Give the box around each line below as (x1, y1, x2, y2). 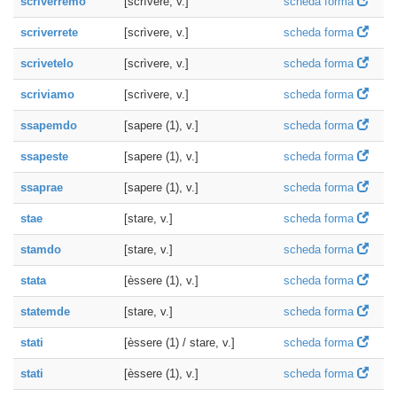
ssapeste (20, 150, 68, 163)
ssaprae (20, 181, 63, 194)
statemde (20, 305, 70, 318)
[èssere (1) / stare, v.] (124, 336, 235, 349)
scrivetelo (20, 57, 74, 70)
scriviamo (20, 88, 74, 101)
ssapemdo (20, 119, 77, 132)
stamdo (20, 243, 61, 256)
